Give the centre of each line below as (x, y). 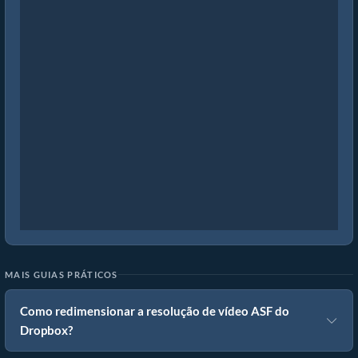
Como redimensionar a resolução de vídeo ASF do (155, 311)
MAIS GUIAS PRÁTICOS (62, 274)
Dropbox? (46, 330)
